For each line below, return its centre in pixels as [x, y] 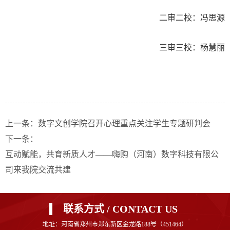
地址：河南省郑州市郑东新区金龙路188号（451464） [115, 224]
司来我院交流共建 [38, 169]
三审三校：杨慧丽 [192, 47]
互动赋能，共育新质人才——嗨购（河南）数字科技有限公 [112, 154]
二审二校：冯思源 [192, 17]
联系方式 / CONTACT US [120, 209]
